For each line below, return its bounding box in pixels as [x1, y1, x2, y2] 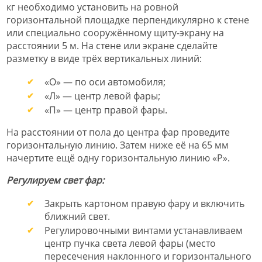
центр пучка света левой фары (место [44, 237, 216, 250]
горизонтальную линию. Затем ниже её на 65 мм [6, 139, 229, 152]
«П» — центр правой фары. [44, 104, 167, 117]
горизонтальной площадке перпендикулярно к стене [6, 13, 249, 27]
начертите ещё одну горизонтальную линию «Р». [6, 151, 230, 165]
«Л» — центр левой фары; [44, 89, 160, 103]
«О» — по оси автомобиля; [44, 75, 166, 89]
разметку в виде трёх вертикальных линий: [6, 52, 202, 65]
